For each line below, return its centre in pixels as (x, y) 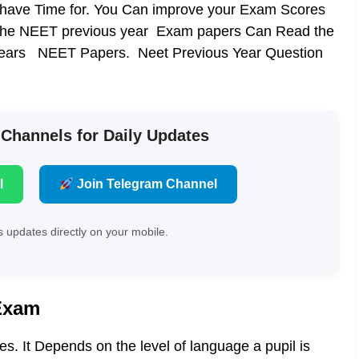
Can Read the (288, 31)
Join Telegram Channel (146, 184)
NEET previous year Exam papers (130, 31)
